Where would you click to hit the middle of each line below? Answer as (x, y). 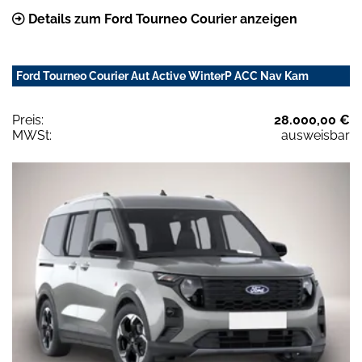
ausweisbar (316, 135)
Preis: (28, 120)
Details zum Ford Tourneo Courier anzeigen (161, 19)
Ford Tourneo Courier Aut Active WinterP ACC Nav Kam (162, 76)
